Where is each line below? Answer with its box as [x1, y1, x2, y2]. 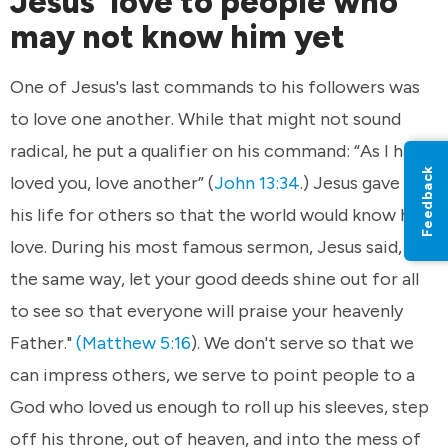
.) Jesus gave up [300, 171, 424, 194]
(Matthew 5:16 [76, 331, 191, 354]
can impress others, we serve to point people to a [10, 363, 415, 386]
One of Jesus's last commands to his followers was [10, 75, 420, 98]
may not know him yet [10, 18, 345, 57]
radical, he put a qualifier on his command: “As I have [10, 139, 431, 162]
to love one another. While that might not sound [10, 107, 401, 130]
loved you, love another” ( [10, 171, 214, 194]
